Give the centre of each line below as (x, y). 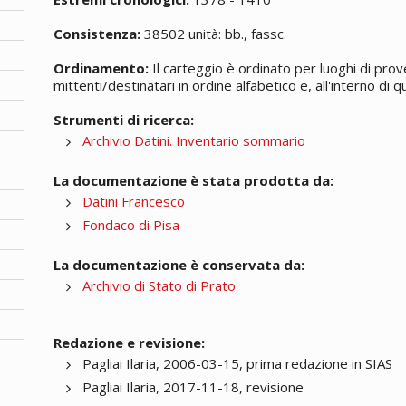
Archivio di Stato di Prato (159, 285)
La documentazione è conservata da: (179, 264)
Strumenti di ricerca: (124, 119)
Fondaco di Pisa (131, 224)
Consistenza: (97, 33)
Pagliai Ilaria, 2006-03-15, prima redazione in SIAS (238, 363)
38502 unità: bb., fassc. (214, 33)
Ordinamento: (101, 68)
